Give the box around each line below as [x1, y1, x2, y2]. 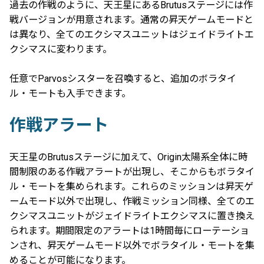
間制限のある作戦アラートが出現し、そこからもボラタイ [9, 166, 255, 177]
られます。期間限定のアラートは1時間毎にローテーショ [9, 225, 249, 236]
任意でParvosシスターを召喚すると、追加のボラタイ [9, 72, 236, 84]
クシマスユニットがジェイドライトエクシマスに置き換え [9, 210, 255, 222]
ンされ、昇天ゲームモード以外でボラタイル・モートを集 [9, 239, 255, 251]
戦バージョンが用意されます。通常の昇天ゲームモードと [9, 14, 253, 26]
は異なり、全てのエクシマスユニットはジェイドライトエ [9, 29, 254, 41]
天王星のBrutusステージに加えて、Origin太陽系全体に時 [9, 151, 247, 163]
